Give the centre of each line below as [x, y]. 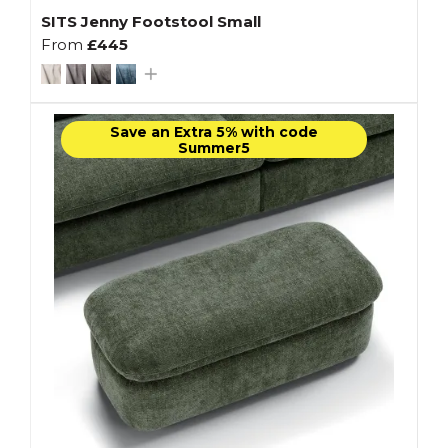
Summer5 [213, 147]
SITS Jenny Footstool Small [151, 21]
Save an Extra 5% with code [213, 131]
